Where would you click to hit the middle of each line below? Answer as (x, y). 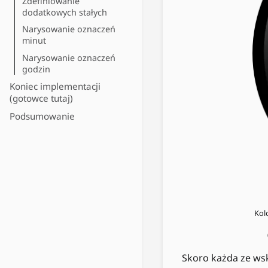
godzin (36, 69)
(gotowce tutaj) (41, 98)
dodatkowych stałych (65, 12)
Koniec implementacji (55, 86)
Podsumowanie (42, 116)
